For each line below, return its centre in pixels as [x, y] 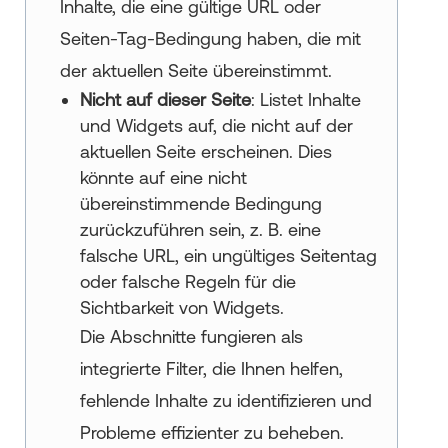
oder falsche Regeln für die [187, 281]
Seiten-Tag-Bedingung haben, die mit [210, 38]
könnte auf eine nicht [163, 177]
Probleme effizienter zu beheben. [211, 432]
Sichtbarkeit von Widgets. [181, 307]
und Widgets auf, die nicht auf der [216, 125]
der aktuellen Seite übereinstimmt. [195, 70]
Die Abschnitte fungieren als [191, 336]
